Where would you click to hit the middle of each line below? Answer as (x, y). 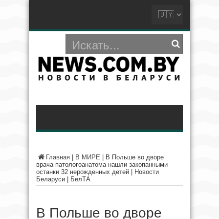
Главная (58, 157)
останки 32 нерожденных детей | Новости (98, 172)
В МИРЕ (88, 157)
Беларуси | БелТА (63, 179)
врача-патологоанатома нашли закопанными (102, 165)
